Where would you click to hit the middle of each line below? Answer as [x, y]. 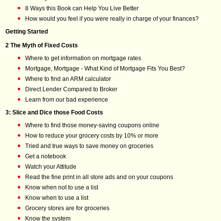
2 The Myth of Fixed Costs [42, 45]
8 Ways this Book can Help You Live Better [82, 8]
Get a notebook [46, 156]
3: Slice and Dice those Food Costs [54, 112]
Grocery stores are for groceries [67, 208]
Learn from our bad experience [67, 100]
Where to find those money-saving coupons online [92, 125]
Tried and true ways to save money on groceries [89, 146]
